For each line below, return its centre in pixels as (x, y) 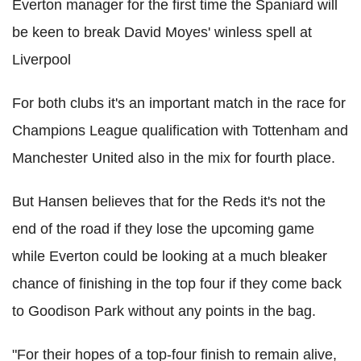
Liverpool (41, 59)
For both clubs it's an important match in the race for (179, 103)
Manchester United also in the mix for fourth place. (174, 158)
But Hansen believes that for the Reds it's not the (169, 201)
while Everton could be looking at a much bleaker (170, 256)
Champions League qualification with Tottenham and (180, 130)
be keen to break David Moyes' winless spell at (162, 32)
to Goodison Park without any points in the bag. (164, 311)
